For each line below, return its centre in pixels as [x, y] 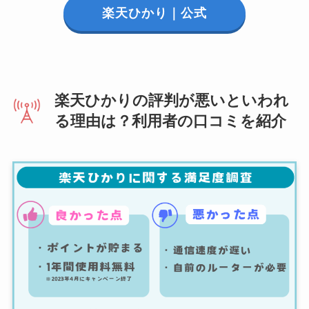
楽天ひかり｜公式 [154, 13]
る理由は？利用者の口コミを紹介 [170, 122]
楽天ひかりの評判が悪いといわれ [171, 101]
